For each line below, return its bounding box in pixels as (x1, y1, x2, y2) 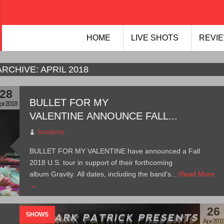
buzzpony (38, 128, 65, 135)
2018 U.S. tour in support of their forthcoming (29, 158, 173, 166)
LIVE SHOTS (131, 33, 178, 42)
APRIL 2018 (38, 64, 89, 74)
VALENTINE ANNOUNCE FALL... (29, 110, 178, 121)
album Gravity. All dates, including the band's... (29, 170, 179, 178)
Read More (179, 170, 215, 178)
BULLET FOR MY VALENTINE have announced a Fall (29, 147, 200, 155)
